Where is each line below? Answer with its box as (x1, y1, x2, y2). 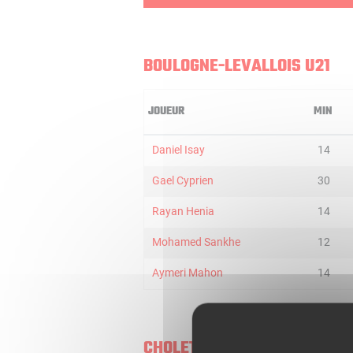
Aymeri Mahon (152, 266, 223, 279)
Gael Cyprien (152, 174, 214, 187)
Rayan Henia (152, 205, 214, 217)
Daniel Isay (152, 143, 205, 156)
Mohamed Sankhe (152, 236, 240, 248)
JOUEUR (148, 102, 184, 121)
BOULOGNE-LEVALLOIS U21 (143, 53, 330, 80)
